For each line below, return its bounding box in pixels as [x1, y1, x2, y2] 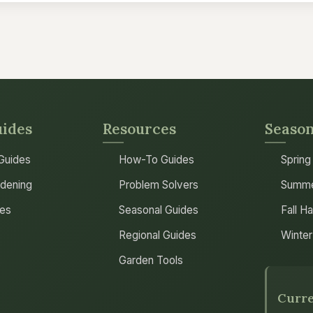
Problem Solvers [119, 178, 199, 191]
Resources [103, 119, 177, 138]
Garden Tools [119, 254, 184, 267]
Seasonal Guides [119, 203, 199, 217]
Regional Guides [119, 228, 197, 242]
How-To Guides [119, 153, 195, 166]
